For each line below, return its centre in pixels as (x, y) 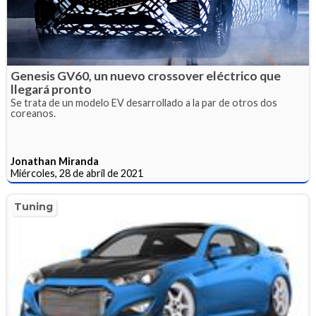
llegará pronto (51, 89)
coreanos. (33, 113)
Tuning (34, 206)
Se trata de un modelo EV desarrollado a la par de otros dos (144, 102)
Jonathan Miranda (55, 161)
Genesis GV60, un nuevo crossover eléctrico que (146, 75)
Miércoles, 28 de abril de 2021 (77, 173)
